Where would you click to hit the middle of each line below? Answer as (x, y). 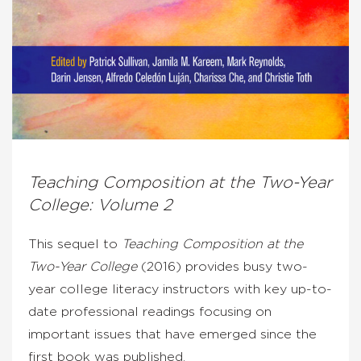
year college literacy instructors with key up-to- (180, 289)
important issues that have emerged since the (172, 334)
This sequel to (75, 244)
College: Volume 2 (100, 205)
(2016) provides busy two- (222, 266)
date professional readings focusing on (150, 311)
